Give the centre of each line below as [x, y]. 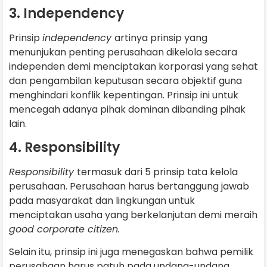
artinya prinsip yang [161, 38]
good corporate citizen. [64, 229]
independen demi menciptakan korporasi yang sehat [133, 67]
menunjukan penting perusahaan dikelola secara [123, 52]
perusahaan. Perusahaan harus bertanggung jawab [129, 186]
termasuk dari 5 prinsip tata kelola [157, 172]
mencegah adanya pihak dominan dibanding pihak [127, 110]
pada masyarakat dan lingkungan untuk [102, 200]
